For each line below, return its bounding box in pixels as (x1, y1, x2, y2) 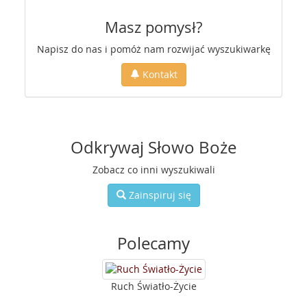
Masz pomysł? (105, 17, 202, 37)
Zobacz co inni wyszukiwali (92, 163, 215, 176)
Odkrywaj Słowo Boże (71, 136, 236, 158)
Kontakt (139, 68, 177, 81)
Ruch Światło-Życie (110, 280, 197, 293)
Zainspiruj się (125, 188, 191, 201)
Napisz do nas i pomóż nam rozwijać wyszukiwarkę (36, 42, 271, 56)
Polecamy (117, 232, 190, 254)
